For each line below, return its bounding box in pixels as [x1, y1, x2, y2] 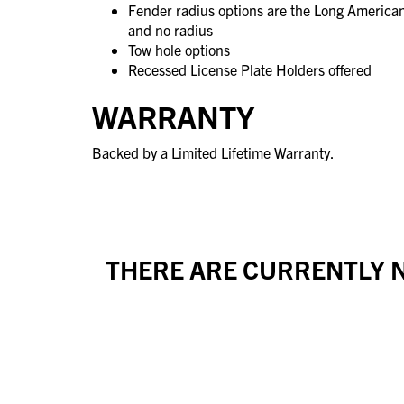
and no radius [128, 20, 213, 39]
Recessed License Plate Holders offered [128, 60, 372, 78]
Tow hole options [128, 40, 230, 59]
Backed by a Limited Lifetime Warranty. [92, 142, 335, 161]
